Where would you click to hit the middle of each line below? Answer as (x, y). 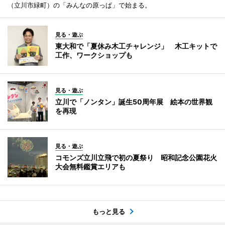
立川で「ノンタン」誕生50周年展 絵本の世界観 (134, 101)
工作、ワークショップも (94, 55)
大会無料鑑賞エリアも (90, 166)
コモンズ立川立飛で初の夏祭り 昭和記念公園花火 (136, 157)
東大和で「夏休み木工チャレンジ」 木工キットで (136, 46)
